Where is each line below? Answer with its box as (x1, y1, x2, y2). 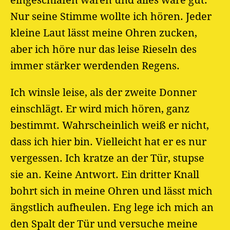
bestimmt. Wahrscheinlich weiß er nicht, (10, 119, 209, 131)
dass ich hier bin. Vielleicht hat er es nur (10, 135, 206, 148)
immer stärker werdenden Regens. (10, 59, 180, 72)
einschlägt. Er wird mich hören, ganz (10, 102, 189, 115)
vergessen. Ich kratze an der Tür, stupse (10, 151, 204, 164)
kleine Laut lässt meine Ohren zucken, (10, 26, 197, 39)
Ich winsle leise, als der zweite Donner (10, 86, 197, 99)
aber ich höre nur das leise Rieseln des (10, 43, 197, 55)
